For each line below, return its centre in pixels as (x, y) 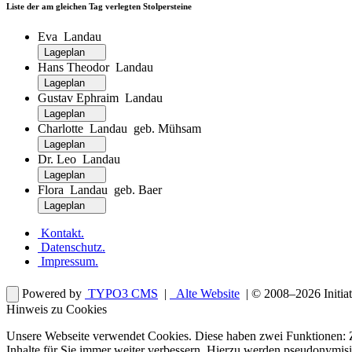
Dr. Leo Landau (79, 159)
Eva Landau (70, 37)
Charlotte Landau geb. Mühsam (119, 129)
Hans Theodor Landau (95, 68)
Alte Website (206, 294)
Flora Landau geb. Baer (100, 190)
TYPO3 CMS (121, 294)
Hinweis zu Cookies (57, 310)
